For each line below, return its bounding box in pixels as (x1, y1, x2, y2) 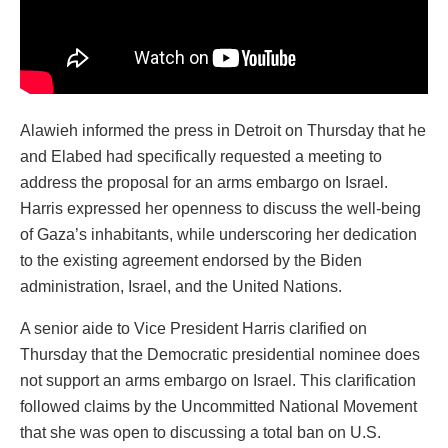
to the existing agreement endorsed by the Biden (20, 252, 362, 270)
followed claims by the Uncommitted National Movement (20, 398, 417, 416)
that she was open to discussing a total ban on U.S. (20, 424, 381, 442)
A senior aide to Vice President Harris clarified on (20, 320, 367, 338)
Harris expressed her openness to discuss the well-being (20, 200, 421, 218)
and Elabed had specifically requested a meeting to (20, 148, 382, 166)
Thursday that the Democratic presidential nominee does (20, 346, 420, 364)
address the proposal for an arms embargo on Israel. (20, 174, 388, 192)
